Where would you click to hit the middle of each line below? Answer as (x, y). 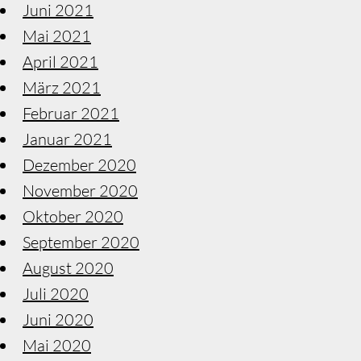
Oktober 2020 (73, 216)
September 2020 (81, 242)
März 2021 (62, 87)
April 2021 (60, 61)
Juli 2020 (56, 293)
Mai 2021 (57, 35)
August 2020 (68, 268)
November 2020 (80, 190)
